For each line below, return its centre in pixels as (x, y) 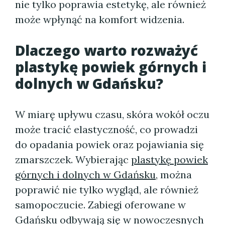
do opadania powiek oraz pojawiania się (109, 144)
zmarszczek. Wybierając (73, 159)
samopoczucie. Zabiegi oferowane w (100, 205)
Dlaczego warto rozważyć (106, 50)
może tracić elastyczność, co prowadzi (106, 129)
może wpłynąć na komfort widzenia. (100, 19)
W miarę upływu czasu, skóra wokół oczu (112, 114)
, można (174, 175)
